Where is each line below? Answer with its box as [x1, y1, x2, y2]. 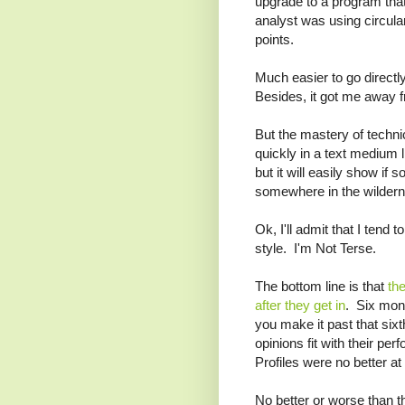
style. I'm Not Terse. [255, 240, 376, 257]
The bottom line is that [255, 278, 388, 295]
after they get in [255, 297, 345, 314]
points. [255, 32, 297, 48]
